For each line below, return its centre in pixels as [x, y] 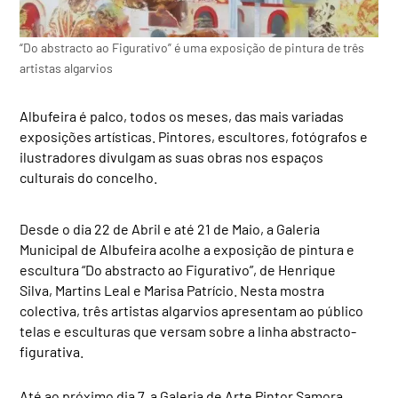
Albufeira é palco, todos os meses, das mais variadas [182, 116]
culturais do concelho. [89, 178]
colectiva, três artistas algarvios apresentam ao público [192, 311]
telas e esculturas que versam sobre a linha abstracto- [188, 331]
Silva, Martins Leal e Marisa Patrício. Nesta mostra [172, 291]
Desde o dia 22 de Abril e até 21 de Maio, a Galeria [170, 229]
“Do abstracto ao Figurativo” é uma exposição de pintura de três [192, 47]
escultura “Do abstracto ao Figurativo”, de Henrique [178, 270]
